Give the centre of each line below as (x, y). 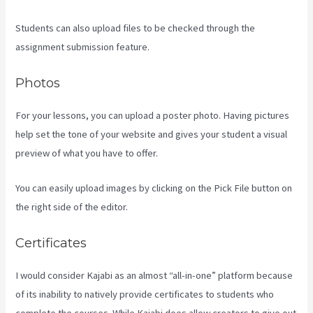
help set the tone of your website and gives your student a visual (152, 134)
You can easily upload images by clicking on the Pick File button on (154, 188)
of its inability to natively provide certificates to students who (145, 294)
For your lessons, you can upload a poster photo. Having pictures (153, 115)
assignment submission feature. (83, 47)
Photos (38, 82)
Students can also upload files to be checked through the (136, 28)
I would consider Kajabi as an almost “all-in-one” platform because (154, 275)
